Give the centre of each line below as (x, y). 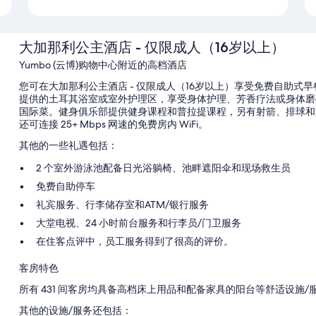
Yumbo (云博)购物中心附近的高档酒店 (103, 65)
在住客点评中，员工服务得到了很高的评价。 (134, 241)
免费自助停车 (65, 186)
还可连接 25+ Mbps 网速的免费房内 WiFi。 (113, 124)
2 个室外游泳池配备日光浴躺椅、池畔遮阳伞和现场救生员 (163, 168)
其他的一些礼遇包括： (68, 145)
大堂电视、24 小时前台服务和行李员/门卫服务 (138, 223)
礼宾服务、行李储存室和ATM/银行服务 (122, 204)
